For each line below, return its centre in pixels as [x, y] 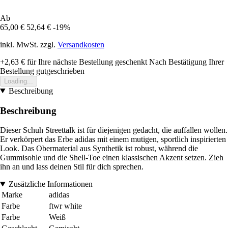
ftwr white [65, 206]
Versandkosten [81, 44]
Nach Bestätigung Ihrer [187, 62]
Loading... [19, 81]
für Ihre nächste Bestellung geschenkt [86, 62]
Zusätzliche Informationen [50, 184]
